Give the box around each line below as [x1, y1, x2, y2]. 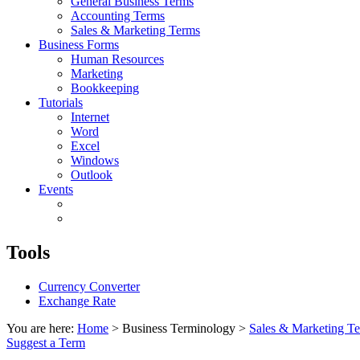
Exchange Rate [39, 293, 116, 308]
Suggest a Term [6, 335, 85, 350]
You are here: [6, 321, 77, 335]
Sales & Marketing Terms [71, 22, 200, 37]
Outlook [71, 167, 112, 182]
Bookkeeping [71, 80, 139, 95]
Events [39, 182, 73, 196]
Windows [71, 153, 119, 167]
